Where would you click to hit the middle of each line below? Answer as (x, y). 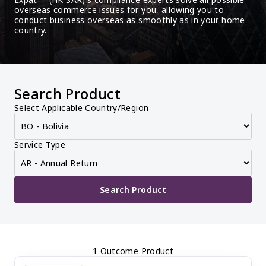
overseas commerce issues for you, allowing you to (119, 10)
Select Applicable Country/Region (82, 108)
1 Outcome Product (133, 251)
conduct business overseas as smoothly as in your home (130, 20)
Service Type (40, 145)
